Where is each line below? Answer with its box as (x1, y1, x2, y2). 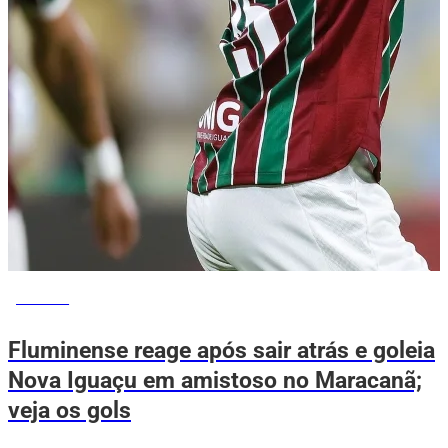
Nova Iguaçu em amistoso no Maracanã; (8, 366, 422, 395)
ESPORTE (16, 291, 70, 306)
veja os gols (8, 396, 131, 425)
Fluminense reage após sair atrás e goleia (8, 336, 435, 365)
